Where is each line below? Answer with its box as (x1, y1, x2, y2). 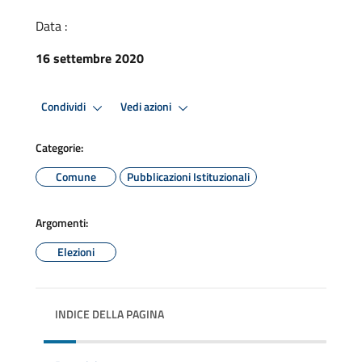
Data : (36, 15, 67, 36)
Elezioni (57, 242, 95, 260)
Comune (56, 167, 96, 185)
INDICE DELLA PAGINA (55, 305, 164, 322)
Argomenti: (36, 213, 88, 231)
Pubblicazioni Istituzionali (127, 167, 250, 185)
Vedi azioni (120, 98, 174, 116)
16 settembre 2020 (36, 48, 144, 68)
